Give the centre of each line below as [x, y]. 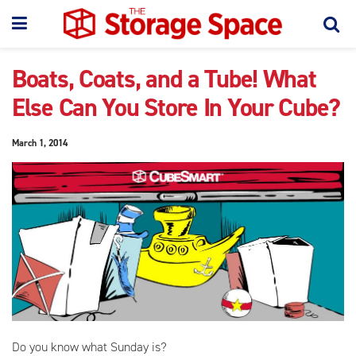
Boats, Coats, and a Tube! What [164, 79]
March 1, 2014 [40, 143]
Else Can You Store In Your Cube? [176, 107]
